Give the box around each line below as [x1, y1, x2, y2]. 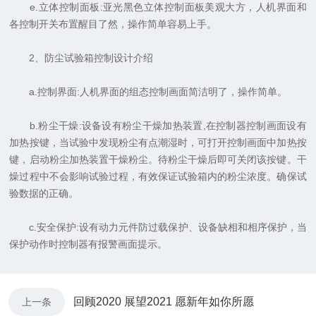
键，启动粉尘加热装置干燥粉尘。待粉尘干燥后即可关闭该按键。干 [9, 154, 307, 166]
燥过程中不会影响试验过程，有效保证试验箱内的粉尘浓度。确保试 [9, 171, 307, 183]
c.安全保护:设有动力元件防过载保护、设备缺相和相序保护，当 [9, 221, 307, 233]
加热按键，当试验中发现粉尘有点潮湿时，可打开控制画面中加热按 [9, 137, 307, 149]
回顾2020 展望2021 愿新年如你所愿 [73, 296, 254, 308]
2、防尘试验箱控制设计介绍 [9, 52, 154, 64]
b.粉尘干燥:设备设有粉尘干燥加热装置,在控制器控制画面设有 [9, 120, 307, 132]
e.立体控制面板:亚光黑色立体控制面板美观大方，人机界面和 [9, 1, 307, 13]
